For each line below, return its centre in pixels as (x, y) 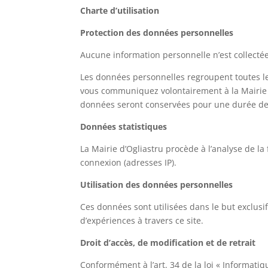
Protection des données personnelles (157, 33)
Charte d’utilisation (120, 11)
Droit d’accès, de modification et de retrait (168, 243)
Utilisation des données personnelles (157, 185)
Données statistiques (124, 127)
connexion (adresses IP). (129, 163)
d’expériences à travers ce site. (142, 221)
